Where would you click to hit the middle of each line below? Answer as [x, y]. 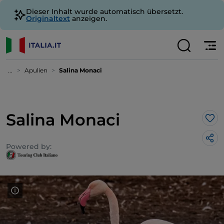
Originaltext [48, 18]
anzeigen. [88, 18]
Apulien [36, 70]
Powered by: [29, 146]
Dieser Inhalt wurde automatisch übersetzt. [104, 11]
